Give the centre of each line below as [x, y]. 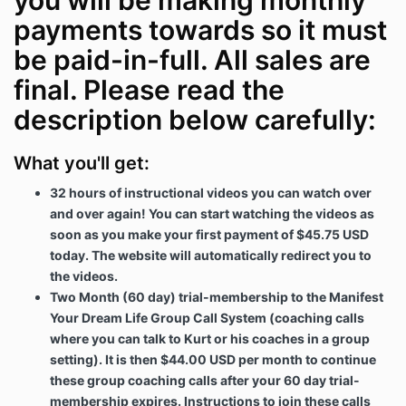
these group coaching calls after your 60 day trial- [205, 381]
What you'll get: [82, 164]
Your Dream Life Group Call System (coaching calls [207, 318]
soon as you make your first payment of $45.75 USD [209, 235]
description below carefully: [195, 120]
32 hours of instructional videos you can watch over [211, 193]
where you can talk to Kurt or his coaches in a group [210, 339]
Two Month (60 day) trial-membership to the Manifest [217, 297]
